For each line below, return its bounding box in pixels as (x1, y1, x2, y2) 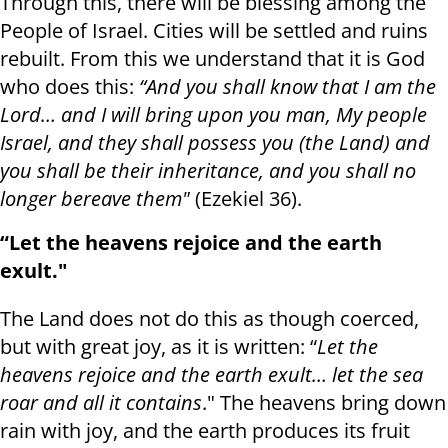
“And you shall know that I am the (139, 73, 436, 101)
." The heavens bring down (202, 389, 446, 417)
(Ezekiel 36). (195, 185, 302, 213)
